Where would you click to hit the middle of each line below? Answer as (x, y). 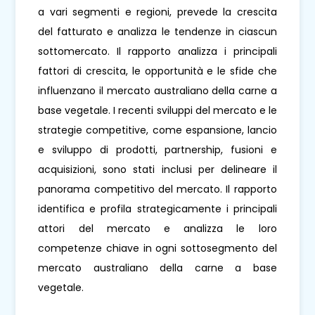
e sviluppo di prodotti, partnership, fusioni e (157, 150)
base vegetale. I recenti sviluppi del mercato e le (157, 111)
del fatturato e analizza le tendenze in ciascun (157, 32)
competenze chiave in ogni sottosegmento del (157, 249)
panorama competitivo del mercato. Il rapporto (157, 189)
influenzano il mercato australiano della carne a (157, 91)
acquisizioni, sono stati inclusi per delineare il (157, 170)
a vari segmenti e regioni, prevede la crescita (157, 12)
